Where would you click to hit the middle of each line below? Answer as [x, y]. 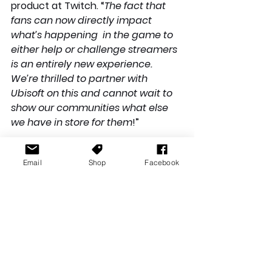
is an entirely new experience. [83, 64]
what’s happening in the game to [93, 35]
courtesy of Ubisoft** [61, 256]
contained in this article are [76, 242]
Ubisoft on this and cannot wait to [93, 93]
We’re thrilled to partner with [80, 78]
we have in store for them [72, 122]
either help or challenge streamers [95, 49]
